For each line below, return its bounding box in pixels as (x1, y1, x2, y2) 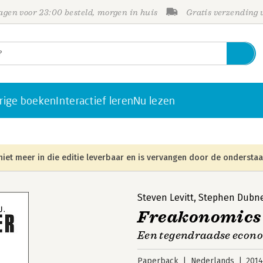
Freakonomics (137, 207, 261, 227)
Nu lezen (133, 94, 176, 107)
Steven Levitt (137, 192, 194, 203)
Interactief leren (56, 94, 134, 107)
